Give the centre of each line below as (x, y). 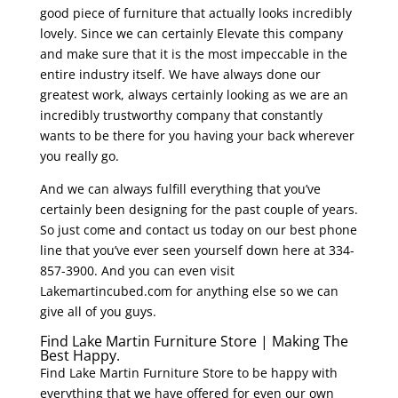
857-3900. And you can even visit (137, 271)
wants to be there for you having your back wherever (197, 136)
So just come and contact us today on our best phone (198, 230)
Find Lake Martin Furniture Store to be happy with (188, 373)
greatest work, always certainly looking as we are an (194, 95)
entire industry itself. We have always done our (180, 75)
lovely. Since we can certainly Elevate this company (191, 34)
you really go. (79, 156)
